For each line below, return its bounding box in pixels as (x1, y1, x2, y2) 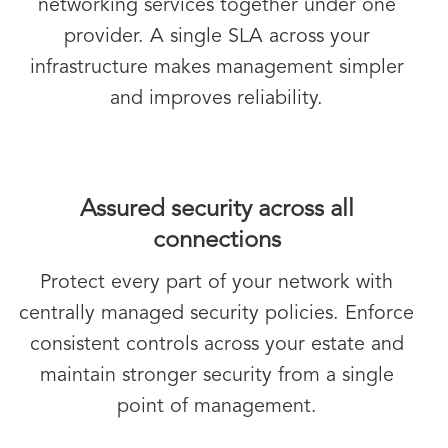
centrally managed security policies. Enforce (19, 304, 414, 325)
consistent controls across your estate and (29, 335, 404, 356)
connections (152, 229, 281, 254)
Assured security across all (79, 198, 354, 223)
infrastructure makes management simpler (29, 58, 404, 79)
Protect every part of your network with (40, 273, 393, 294)
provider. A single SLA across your (63, 27, 370, 48)
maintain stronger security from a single (39, 366, 394, 387)
